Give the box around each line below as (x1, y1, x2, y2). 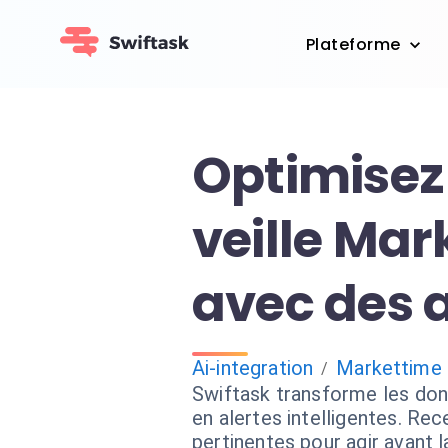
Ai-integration (192, 356, 314, 380)
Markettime (336, 356, 442, 380)
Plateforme (306, 33, 401, 57)
